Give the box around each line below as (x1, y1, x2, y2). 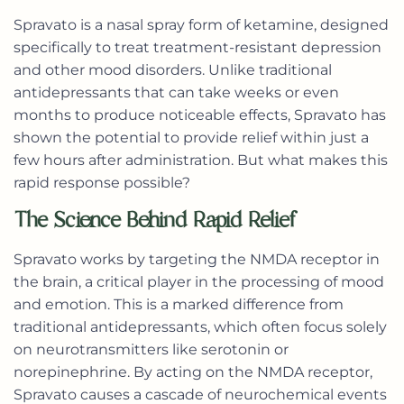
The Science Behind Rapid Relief (14, 206, 295, 234)
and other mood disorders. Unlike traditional (14, 61, 332, 79)
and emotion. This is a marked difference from (14, 295, 344, 313)
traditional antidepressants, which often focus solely (14, 317, 387, 335)
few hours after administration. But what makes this (14, 151, 388, 170)
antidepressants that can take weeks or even (14, 84, 339, 102)
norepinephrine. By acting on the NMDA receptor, (14, 363, 372, 381)
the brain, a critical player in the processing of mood (14, 272, 384, 290)
